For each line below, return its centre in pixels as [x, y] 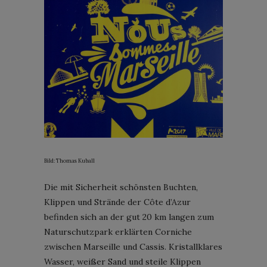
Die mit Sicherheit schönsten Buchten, [121, 187]
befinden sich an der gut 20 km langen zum [129, 217]
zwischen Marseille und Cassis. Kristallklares [133, 246]
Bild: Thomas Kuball [69, 160]
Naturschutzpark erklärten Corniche [118, 232]
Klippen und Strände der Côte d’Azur [117, 202]
